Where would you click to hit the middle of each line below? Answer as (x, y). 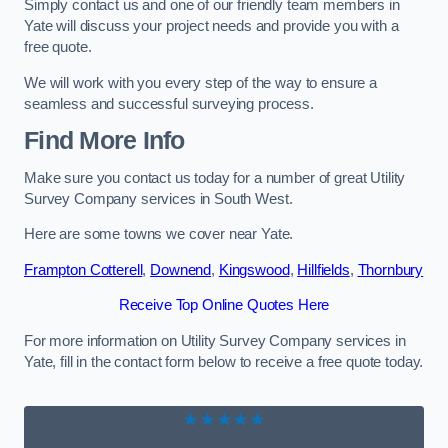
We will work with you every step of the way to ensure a (201, 82)
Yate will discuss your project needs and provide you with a (211, 25)
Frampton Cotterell (83, 269)
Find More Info (104, 141)
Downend (181, 269)
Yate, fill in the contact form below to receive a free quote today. (224, 361)
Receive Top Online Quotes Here (224, 305)
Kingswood (254, 269)
